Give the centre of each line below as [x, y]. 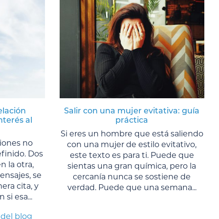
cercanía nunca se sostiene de [132, 176]
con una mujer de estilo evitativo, [132, 144]
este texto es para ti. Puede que [132, 155]
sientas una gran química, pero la [132, 166]
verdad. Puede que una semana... [132, 187]
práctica [132, 120]
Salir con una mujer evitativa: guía [132, 110]
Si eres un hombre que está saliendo [132, 133]
